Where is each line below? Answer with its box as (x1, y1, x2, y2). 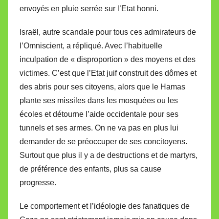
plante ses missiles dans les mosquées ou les (20, 96, 178, 105)
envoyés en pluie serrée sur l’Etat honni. (20, 4, 158, 13)
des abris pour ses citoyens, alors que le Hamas (20, 82, 185, 91)
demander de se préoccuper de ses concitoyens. (20, 137, 187, 146)
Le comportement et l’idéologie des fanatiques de (20, 201, 190, 210)
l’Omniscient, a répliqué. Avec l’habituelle (20, 41, 162, 50)
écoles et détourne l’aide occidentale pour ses (20, 109, 178, 118)
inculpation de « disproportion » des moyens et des (20, 55, 196, 64)
